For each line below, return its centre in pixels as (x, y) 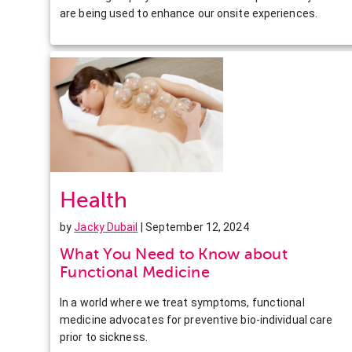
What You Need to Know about (174, 254)
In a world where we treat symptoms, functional (182, 302)
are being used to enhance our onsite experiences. (189, 13)
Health (93, 200)
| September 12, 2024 (193, 227)
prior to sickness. (104, 337)
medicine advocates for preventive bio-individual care (196, 319)
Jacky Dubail (106, 227)
